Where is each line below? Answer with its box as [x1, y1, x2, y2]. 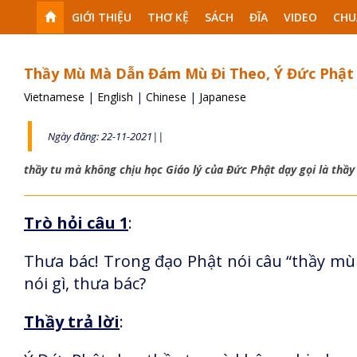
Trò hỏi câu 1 [24, 212, 128, 233]
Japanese [199, 89, 246, 104]
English [97, 89, 136, 104]
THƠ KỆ [147, 10, 189, 25]
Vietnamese [24, 89, 88, 104]
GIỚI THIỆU [72, 10, 131, 25]
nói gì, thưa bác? [24, 273, 146, 294]
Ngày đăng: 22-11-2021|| [48, 129, 163, 143]
